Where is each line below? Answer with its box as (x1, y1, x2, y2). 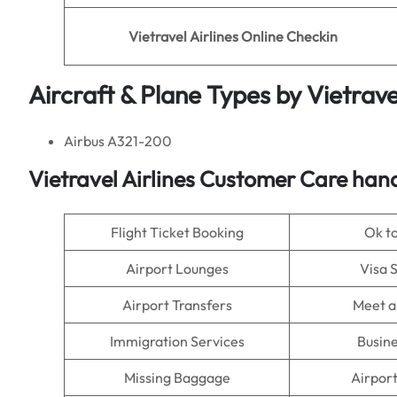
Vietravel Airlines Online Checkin (128, 27, 338, 45)
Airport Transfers (121, 296, 232, 314)
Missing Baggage (123, 369, 230, 386)
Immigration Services (109, 332, 245, 350)
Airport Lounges (125, 260, 229, 277)
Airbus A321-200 (64, 132, 172, 150)
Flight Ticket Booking (110, 223, 244, 241)
